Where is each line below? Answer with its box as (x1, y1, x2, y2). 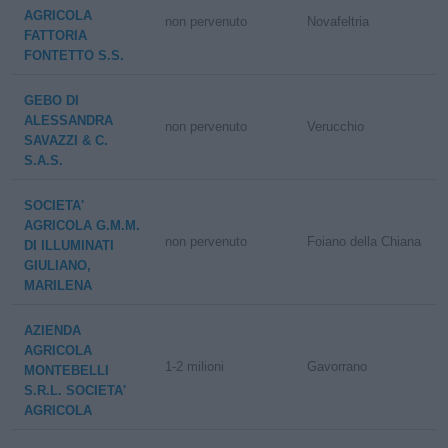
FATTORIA (24, 28, 87, 43)
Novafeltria (306, 14, 369, 29)
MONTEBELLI (24, 363, 109, 378)
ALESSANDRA (24, 113, 113, 128)
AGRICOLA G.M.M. (24, 218, 140, 233)
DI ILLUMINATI (24, 238, 114, 253)
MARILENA (24, 278, 92, 293)
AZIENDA (24, 323, 81, 338)
